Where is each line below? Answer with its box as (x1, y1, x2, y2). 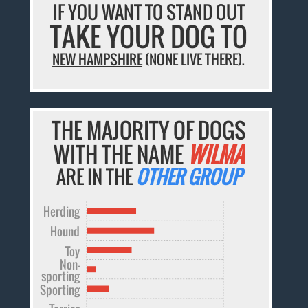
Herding (43, 201, 80, 220)
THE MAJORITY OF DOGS (51, 113, 246, 146)
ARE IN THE (56, 162, 136, 190)
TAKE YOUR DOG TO (49, 16, 247, 56)
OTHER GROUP (135, 162, 241, 190)
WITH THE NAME (53, 137, 188, 170)
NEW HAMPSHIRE (52, 48, 143, 69)
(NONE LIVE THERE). (142, 48, 245, 69)
